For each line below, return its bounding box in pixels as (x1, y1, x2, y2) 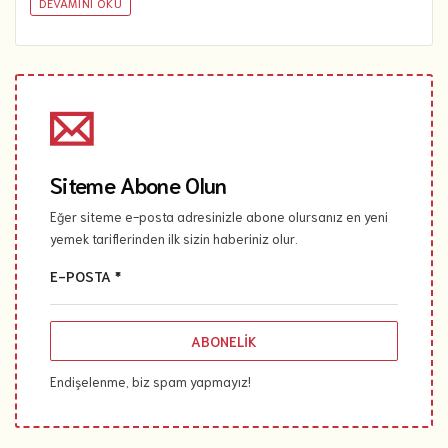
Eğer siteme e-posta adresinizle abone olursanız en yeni (50, 207, 388, 225)
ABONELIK (191, 331, 257, 350)
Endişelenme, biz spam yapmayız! (50, 372, 251, 390)
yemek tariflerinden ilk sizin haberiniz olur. (50, 229, 298, 247)
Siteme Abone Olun (50, 169, 227, 198)
